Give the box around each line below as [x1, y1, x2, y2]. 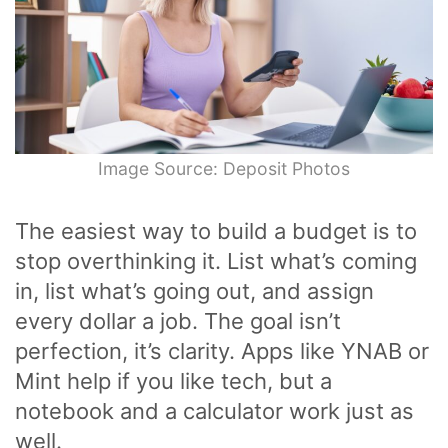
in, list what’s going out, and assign [15, 277, 374, 304]
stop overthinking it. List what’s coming [15, 247, 417, 274]
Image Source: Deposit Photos [98, 157, 350, 179]
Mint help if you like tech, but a [15, 367, 332, 394]
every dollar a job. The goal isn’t [15, 307, 341, 334]
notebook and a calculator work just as [15, 397, 414, 424]
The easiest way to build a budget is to [15, 217, 417, 244]
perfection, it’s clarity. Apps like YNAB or [15, 337, 429, 364]
